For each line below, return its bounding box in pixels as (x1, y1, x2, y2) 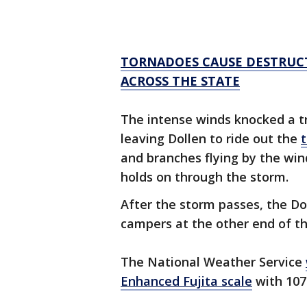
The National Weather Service (121, 254, 306, 270)
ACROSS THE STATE (121, 73, 240, 89)
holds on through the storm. (121, 169, 288, 185)
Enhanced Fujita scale (121, 273, 252, 289)
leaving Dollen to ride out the (121, 130, 301, 147)
